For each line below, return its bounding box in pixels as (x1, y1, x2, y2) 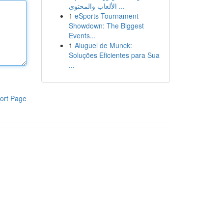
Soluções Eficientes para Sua (68, 50, 160, 60)
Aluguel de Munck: (74, 40, 132, 50)
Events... (68, 30, 96, 40)
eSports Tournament (74, 11, 138, 21)
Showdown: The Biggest (68, 21, 144, 30)
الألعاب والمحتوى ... (116, 1, 125, 11)
